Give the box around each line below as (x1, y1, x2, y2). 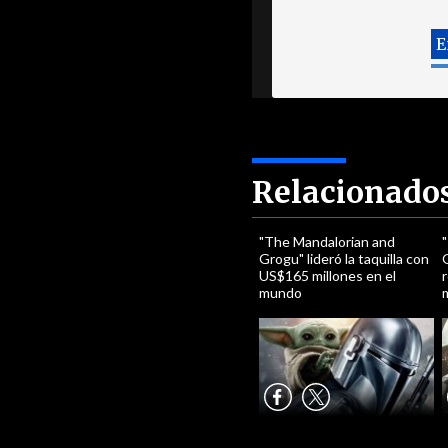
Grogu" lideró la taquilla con (259, 250, 430, 267)
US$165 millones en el (259, 267, 397, 284)
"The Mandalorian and (259, 233, 396, 250)
